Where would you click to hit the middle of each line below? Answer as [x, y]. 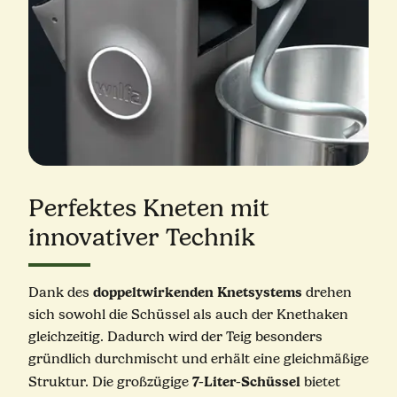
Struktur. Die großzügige [110, 382]
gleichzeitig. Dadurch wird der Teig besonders [175, 337]
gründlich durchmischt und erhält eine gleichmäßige [198, 359]
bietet [320, 382]
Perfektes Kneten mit [148, 209]
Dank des [60, 293]
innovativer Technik [141, 238]
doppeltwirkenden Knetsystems [197, 292]
